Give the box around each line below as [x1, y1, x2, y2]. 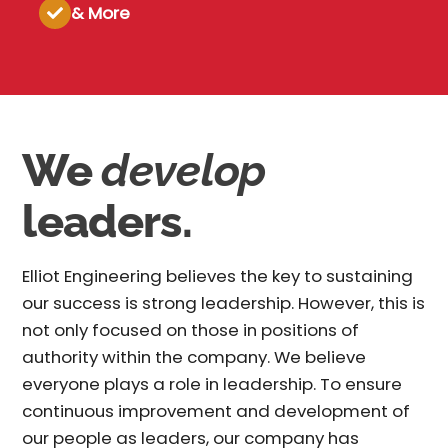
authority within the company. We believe [22, 345, 367, 370]
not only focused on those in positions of [22, 318, 360, 343]
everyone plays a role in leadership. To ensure [22, 372, 403, 397]
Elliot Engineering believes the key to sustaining [22, 264, 414, 289]
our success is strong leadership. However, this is [22, 291, 426, 316]
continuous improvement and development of [22, 399, 411, 424]
